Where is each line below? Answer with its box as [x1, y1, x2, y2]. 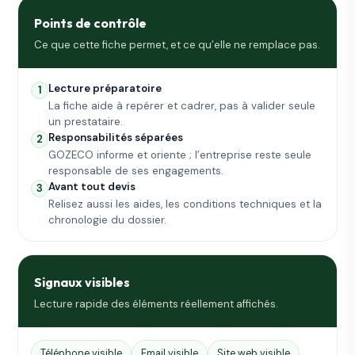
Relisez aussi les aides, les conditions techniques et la [48, 197, 323, 212]
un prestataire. [48, 115, 124, 129]
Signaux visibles [34, 274, 131, 291]
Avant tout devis [48, 180, 136, 194]
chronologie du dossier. [48, 213, 167, 227]
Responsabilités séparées [48, 131, 184, 145]
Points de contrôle [34, 15, 147, 32]
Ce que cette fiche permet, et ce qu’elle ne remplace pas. [34, 38, 321, 52]
